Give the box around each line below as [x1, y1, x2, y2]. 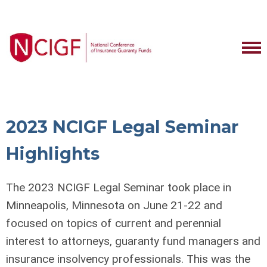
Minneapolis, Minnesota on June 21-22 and [6, 198, 222, 212]
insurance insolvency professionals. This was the [6, 252, 250, 266]
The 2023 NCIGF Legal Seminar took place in [6, 181, 231, 194]
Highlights [6, 143, 100, 164]
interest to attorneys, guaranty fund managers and [6, 234, 260, 248]
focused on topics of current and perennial [6, 216, 221, 230]
